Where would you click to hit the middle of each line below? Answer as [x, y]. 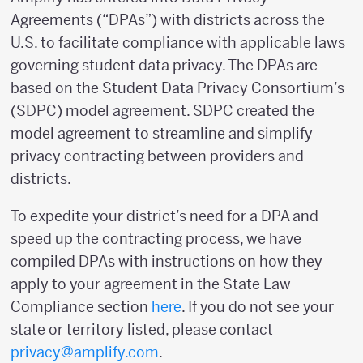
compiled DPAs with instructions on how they [167, 261]
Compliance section [81, 307]
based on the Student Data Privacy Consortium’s [177, 88]
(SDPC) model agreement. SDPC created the [162, 111]
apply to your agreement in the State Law [151, 284]
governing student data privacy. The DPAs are [164, 65]
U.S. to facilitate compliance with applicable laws [178, 43]
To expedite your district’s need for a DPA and [164, 216]
